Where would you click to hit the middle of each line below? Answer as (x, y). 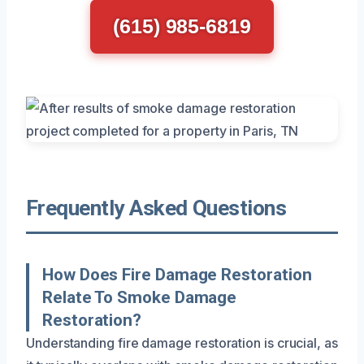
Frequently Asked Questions (156, 208)
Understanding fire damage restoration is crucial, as (182, 342)
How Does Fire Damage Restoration (177, 274)
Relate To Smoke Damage (140, 297)
